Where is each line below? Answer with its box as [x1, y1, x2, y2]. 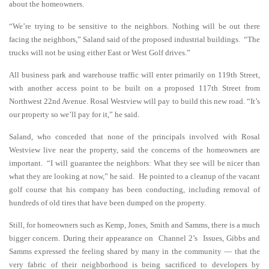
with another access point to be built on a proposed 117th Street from [9, 83, 260, 92]
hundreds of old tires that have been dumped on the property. [9, 198, 206, 207]
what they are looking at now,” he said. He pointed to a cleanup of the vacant [9, 172, 260, 181]
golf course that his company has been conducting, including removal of [9, 185, 260, 194]
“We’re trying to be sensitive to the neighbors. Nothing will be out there [9, 22, 260, 31]
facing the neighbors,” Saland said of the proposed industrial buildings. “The [9, 35, 260, 44]
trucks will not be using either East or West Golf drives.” [9, 48, 190, 57]
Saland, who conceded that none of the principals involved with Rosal [9, 132, 260, 141]
